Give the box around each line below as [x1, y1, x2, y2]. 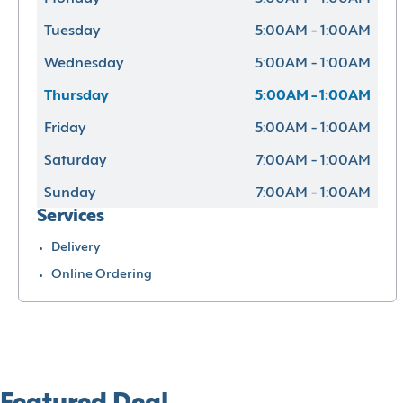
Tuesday [44, 23, 100, 39]
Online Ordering [51, 268, 152, 281]
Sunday [44, 185, 95, 201]
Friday [44, 121, 85, 136]
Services [37, 208, 104, 225]
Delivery [51, 241, 100, 254]
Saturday [44, 153, 106, 168]
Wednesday [44, 56, 123, 71]
